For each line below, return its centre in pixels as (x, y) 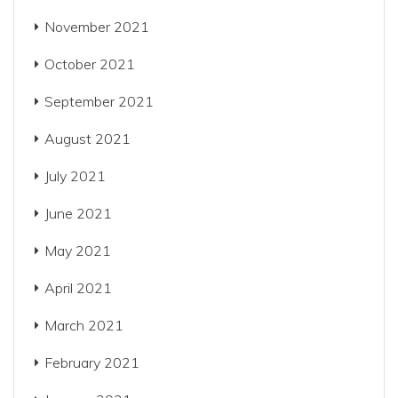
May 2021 (78, 251)
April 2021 (78, 288)
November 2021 (97, 27)
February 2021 (92, 362)
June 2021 (78, 213)
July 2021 (75, 176)
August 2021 (88, 139)
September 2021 (99, 101)
